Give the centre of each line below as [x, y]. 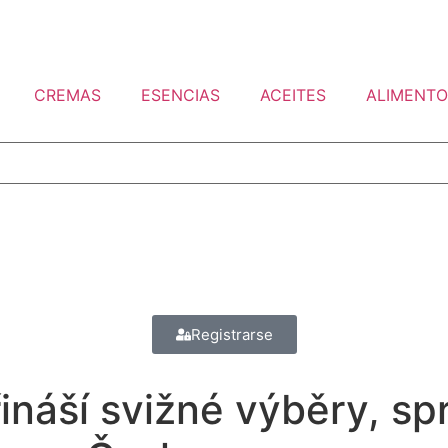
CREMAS [67, 95]
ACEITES [292, 95]
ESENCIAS [180, 95]
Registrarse [231, 334]
